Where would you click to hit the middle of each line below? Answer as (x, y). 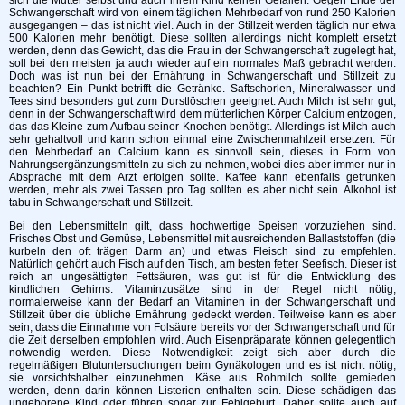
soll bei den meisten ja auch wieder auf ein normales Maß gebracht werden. (202, 63)
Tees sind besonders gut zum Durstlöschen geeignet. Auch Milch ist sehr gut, (202, 101)
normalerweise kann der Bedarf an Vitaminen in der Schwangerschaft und (202, 301)
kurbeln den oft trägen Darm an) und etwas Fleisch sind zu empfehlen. (202, 251)
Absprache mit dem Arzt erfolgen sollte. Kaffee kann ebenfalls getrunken (202, 177)
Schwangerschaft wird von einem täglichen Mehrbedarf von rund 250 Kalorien (202, 12)
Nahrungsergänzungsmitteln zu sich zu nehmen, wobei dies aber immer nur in (202, 164)
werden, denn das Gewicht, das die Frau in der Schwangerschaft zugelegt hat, (202, 50)
